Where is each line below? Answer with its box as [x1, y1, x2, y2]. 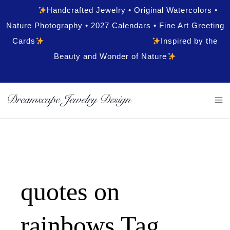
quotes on [21, 177, 120, 206]
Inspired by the [161, 36, 218, 45]
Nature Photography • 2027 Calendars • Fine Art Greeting [6, 21, 224, 30]
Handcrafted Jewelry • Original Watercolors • [47, 6, 218, 14]
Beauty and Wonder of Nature [54, 52, 167, 61]
